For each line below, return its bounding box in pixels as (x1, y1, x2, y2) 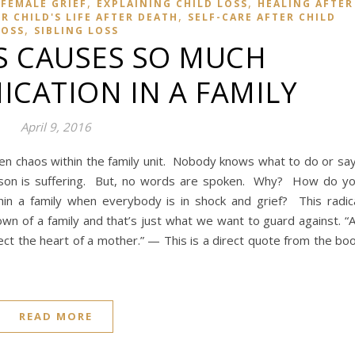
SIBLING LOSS (33, 24, 119, 37)
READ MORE (19, 309, 93, 323)
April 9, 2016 (21, 119, 91, 135)
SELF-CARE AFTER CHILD (188, 10, 336, 24)
